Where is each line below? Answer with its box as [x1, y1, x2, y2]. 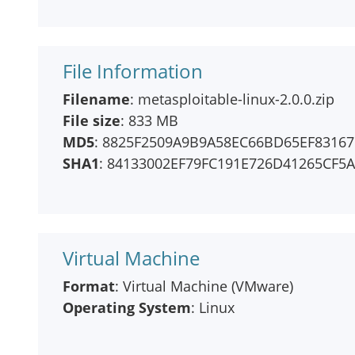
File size [63, 111, 120, 130]
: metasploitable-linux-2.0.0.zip [130, 90, 334, 109]
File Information [63, 58, 203, 84]
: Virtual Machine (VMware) [115, 277, 293, 296]
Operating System [63, 298, 191, 317]
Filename [63, 90, 130, 109]
